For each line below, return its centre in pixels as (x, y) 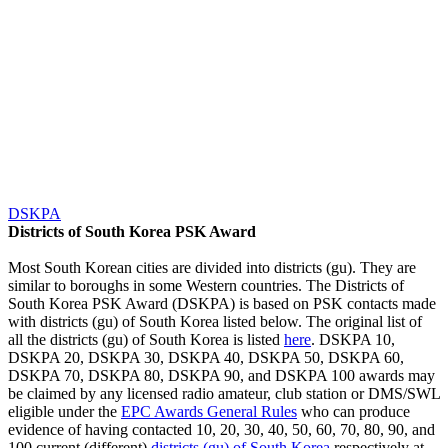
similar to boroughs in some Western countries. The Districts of (206, 285)
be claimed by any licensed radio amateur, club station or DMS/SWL (224, 393)
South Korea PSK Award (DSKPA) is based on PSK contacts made (222, 303)
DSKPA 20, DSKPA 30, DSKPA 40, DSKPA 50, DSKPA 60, (206, 357)
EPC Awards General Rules (209, 411)
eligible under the (64, 411)
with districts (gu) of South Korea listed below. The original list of (215, 321)
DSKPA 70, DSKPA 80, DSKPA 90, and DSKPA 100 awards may (221, 375)
